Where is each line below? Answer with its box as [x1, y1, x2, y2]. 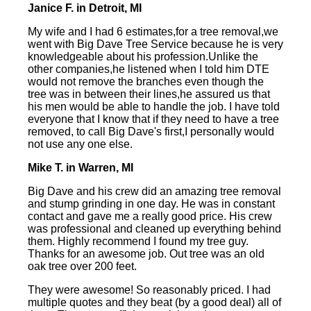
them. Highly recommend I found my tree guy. [28, 235, 249, 248]
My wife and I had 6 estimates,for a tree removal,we [28, 26, 278, 38]
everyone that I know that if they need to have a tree [28, 113, 279, 126]
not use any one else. [28, 138, 133, 151]
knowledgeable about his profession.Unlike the [28, 51, 258, 63]
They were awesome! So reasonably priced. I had [28, 284, 271, 296]
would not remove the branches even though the [28, 76, 264, 88]
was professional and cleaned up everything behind [28, 223, 281, 235]
